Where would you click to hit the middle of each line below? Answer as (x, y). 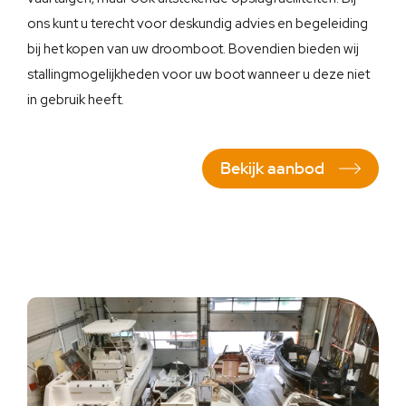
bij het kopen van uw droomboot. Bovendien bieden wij (193, 49)
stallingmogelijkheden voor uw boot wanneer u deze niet (198, 74)
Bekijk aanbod (272, 168)
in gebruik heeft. (76, 100)
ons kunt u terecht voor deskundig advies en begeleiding (198, 24)
